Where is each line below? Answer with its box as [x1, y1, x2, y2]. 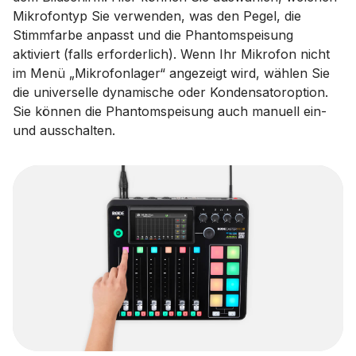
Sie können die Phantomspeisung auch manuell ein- [13, 103, 327, 119]
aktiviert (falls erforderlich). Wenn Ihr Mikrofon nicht [13, 46, 330, 62]
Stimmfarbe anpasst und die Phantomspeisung [13, 27, 293, 43]
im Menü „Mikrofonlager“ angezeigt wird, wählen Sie [13, 65, 330, 81]
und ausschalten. [13, 122, 115, 138]
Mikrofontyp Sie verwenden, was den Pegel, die [13, 8, 301, 24]
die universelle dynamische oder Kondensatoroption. [13, 84, 328, 100]
